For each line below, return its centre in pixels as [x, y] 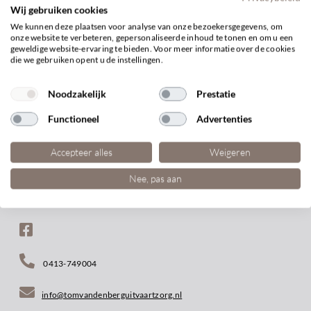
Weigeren [230, 152]
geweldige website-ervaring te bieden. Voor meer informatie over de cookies [153, 48]
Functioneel [73, 119]
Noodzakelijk [77, 94]
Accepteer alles [81, 152]
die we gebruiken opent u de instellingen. [87, 59]
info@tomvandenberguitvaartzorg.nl [112, 294]
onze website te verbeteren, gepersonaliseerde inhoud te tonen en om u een [152, 37]
